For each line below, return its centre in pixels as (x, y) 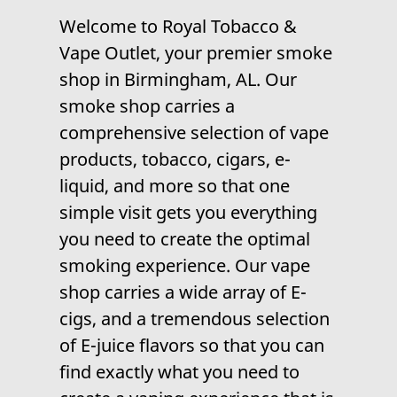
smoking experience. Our (166, 265)
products (97, 159)
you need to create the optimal (185, 238)
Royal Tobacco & (230, 26)
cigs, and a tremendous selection (195, 318)
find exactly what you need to (180, 371)
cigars (241, 159)
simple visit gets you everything (189, 212)
